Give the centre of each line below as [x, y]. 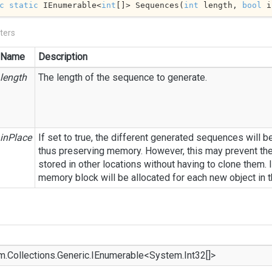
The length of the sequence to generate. [123, 77]
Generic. [74, 255]
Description [63, 57]
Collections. [32, 255]
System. [167, 255]
